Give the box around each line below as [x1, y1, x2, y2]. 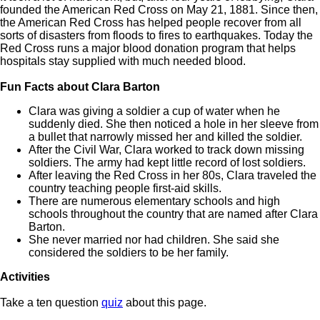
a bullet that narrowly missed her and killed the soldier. [29, 131, 302, 144]
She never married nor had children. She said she [29, 234, 279, 246]
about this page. [123, 296, 206, 309]
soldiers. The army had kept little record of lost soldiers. [29, 156, 306, 169]
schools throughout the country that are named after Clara [29, 208, 318, 221]
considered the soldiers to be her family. [29, 246, 229, 259]
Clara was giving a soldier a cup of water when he [29, 105, 280, 118]
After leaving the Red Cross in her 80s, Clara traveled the [29, 169, 316, 182]
